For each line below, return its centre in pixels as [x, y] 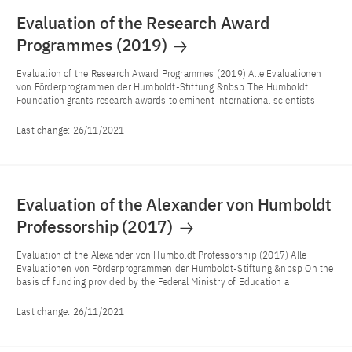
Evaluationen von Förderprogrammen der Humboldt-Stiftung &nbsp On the [175, 268]
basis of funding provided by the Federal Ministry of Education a [153, 281]
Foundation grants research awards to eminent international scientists [166, 100]
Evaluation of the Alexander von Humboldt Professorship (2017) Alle [162, 255]
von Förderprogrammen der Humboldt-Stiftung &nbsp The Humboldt [163, 86]
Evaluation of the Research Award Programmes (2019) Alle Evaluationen [169, 73]
